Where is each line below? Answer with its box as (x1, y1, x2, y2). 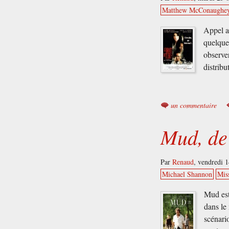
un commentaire (171, 100, 217, 110)
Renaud (172, 157, 194, 167)
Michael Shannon (162, 169, 213, 179)
